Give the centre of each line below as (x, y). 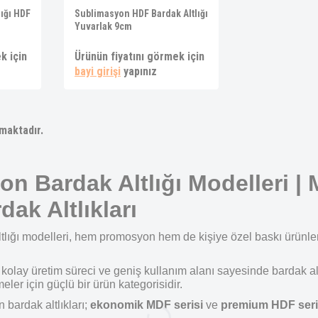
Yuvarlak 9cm (103, 26)
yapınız (139, 71)
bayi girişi (98, 71)
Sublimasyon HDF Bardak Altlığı (141, 13)
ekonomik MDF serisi (147, 305)
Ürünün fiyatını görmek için (139, 56)
